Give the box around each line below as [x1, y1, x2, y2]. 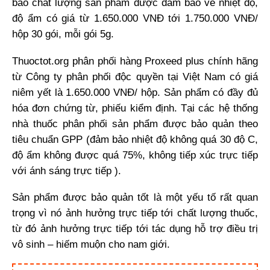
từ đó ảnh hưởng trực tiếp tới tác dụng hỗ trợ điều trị [12, 222, 258, 234]
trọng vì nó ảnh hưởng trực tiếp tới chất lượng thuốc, [12, 207, 258, 219]
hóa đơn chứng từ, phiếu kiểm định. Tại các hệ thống [12, 102, 258, 114]
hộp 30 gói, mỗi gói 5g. [12, 28, 114, 40]
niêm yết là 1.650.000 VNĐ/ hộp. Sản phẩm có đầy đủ [12, 86, 258, 98]
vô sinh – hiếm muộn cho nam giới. [12, 238, 170, 250]
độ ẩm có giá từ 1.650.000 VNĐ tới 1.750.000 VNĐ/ [12, 13, 258, 25]
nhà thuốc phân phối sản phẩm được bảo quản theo [12, 118, 258, 130]
